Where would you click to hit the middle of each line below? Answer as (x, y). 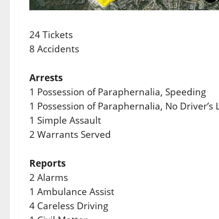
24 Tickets (51, 34)
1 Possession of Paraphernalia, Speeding (118, 92)
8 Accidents (54, 49)
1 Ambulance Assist (72, 191)
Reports (47, 163)
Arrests (46, 77)
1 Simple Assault (65, 120)
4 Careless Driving (69, 206)
